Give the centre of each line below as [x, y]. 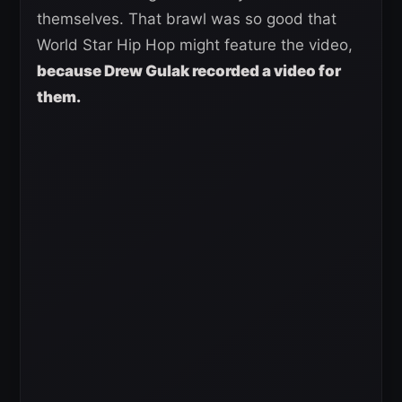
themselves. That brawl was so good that [187, 18]
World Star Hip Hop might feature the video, [195, 44]
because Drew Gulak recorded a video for [189, 70]
